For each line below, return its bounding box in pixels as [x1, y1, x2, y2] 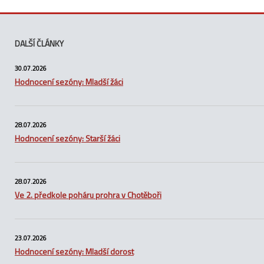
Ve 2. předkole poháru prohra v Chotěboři [15, 189, 161, 202]
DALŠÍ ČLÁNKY [15, 37, 64, 50]
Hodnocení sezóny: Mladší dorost [15, 245, 134, 258]
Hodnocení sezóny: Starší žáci [15, 132, 120, 145]
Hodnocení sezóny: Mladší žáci [15, 75, 123, 88]
